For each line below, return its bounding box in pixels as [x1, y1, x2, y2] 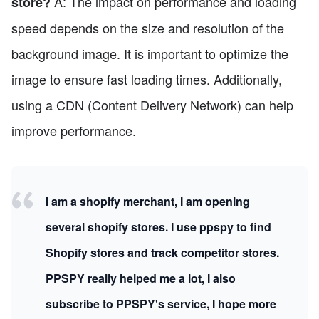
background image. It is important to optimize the [11, 43, 288, 63]
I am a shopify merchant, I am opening [46, 192, 250, 209]
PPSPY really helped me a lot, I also [46, 269, 236, 286]
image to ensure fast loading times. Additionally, [11, 69, 282, 88]
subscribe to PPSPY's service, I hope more [46, 295, 276, 312]
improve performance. [11, 120, 136, 140]
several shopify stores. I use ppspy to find [46, 218, 271, 235]
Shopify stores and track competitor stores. [46, 244, 279, 261]
